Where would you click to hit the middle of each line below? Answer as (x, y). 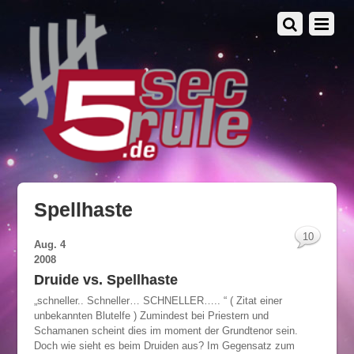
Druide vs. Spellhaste (105, 280)
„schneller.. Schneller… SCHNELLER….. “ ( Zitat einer (158, 301)
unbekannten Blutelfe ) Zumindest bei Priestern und (151, 316)
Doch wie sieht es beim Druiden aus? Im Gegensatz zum (164, 346)
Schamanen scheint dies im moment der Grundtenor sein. (166, 331)
